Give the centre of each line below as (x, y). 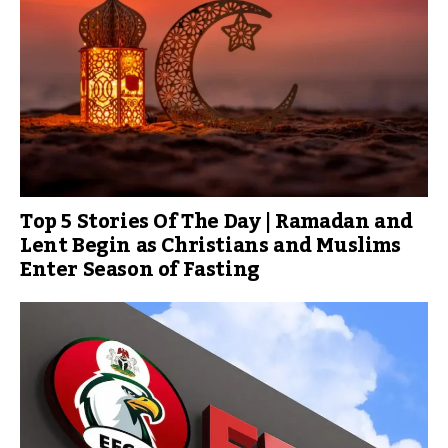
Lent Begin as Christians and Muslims (210, 246)
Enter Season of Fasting (140, 270)
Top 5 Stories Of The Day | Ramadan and (216, 222)
